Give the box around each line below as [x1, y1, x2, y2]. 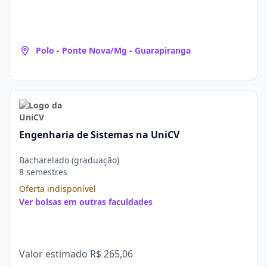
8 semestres [19, 166, 67, 178]
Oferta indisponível [19, 183, 96, 194]
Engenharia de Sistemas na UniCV [19, 128, 179, 141]
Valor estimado [19, 247, 90, 260]
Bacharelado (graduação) [19, 154, 119, 166]
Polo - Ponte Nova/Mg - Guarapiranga [36, 45, 191, 56]
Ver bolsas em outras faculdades [19, 196, 153, 207]
